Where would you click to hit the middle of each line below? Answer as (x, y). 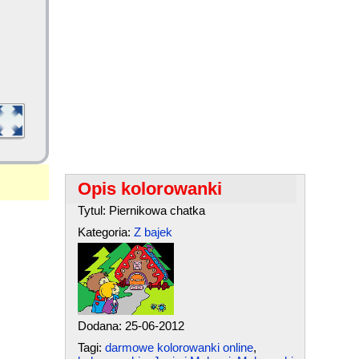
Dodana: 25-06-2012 (131, 326)
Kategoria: (105, 232)
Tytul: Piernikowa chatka (141, 210)
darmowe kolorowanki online (179, 347)
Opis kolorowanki (149, 189)
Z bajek (153, 232)
